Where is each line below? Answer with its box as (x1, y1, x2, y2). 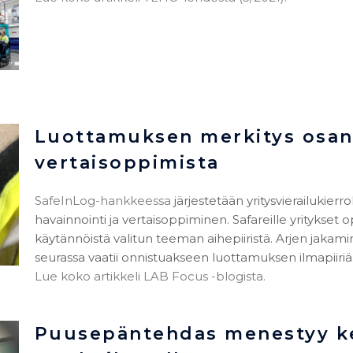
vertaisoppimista (34, 151, 220, 173)
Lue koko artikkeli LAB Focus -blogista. (34, 268, 266, 284)
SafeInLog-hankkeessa (34, 192, 171, 208)
